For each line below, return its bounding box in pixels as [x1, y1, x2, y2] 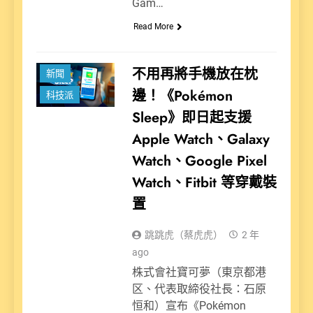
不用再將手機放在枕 [131, 64, 258, 85]
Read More [133, 21, 173, 31]
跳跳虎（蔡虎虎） [144, 228, 223, 240]
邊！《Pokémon [131, 85, 233, 106]
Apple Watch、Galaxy [131, 129, 270, 150]
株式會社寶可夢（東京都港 [131, 265, 266, 279]
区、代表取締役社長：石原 [131, 282, 266, 296]
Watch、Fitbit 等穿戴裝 [131, 172, 277, 193]
